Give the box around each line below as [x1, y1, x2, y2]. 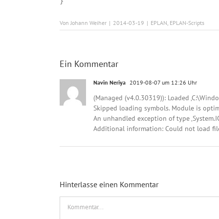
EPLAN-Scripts [170, 19, 204, 26]
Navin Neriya [93, 79, 126, 86]
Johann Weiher [70, 19, 107, 26]
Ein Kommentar [60, 58, 118, 69]
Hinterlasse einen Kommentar [60, 179, 158, 189]
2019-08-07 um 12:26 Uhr [128, 79, 197, 86]
